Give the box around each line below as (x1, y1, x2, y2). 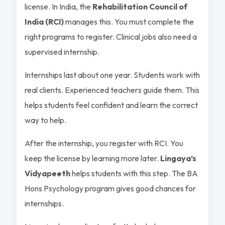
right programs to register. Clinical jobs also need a (24, 31, 197, 42)
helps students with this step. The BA (70, 168, 198, 178)
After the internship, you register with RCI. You (24, 138, 183, 148)
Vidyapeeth (24, 168, 70, 178)
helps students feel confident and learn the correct (24, 99, 198, 110)
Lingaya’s (160, 153, 196, 163)
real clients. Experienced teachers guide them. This (24, 84, 199, 95)
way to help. (24, 115, 66, 125)
